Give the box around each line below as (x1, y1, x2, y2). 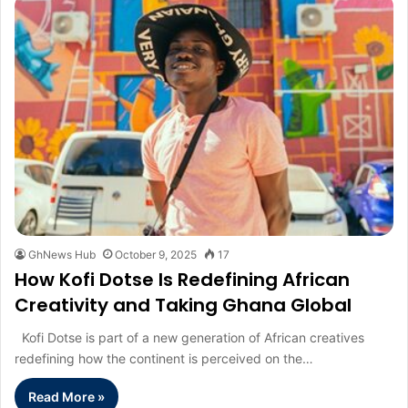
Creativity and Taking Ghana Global (15, 291, 352, 318)
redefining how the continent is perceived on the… (15, 350, 313, 366)
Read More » (28, 388, 105, 404)
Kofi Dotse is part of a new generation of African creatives (15, 329, 364, 345)
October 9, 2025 (115, 247, 197, 261)
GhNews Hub (28, 247, 96, 261)
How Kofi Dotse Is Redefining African (15, 266, 350, 292)
